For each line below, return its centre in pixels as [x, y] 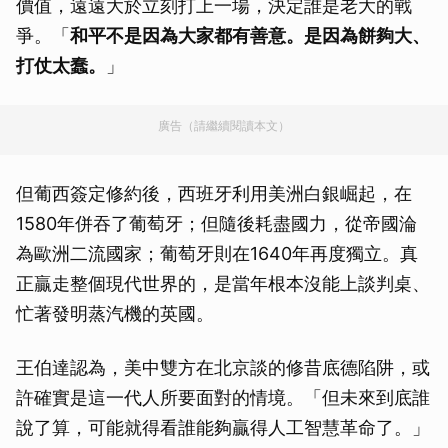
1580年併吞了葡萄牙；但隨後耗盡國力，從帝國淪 [216, 224]
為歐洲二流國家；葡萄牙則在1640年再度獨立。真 [217, 254]
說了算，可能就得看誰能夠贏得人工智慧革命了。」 [223, 428]
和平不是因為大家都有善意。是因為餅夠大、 [250, 36]
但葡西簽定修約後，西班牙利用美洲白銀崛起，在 [214, 194]
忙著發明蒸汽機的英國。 [115, 314]
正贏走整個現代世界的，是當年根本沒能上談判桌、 [223, 284]
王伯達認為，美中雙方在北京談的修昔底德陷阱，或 [223, 368]
